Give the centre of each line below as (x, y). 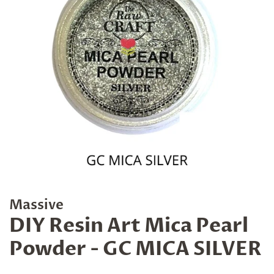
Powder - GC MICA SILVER (135, 249)
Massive (36, 205)
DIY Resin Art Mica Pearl (129, 226)
